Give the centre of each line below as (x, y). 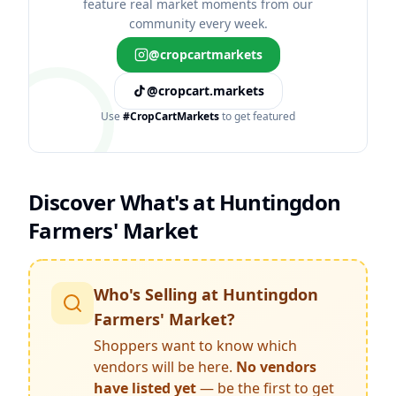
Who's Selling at (158, 294)
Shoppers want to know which (195, 346)
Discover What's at (124, 202)
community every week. (198, 23)
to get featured (257, 116)
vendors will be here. (163, 367)
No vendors (274, 367)
